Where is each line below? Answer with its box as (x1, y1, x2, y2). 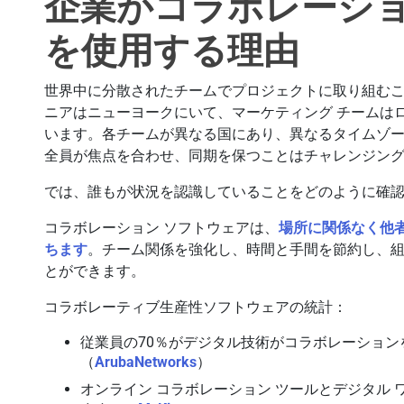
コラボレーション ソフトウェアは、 (44, 219, 280, 236)
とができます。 (44, 262, 146, 280)
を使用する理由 (44, 30, 300, 72)
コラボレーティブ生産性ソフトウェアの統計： (44, 298, 348, 316)
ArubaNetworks (95, 353, 197, 371)
